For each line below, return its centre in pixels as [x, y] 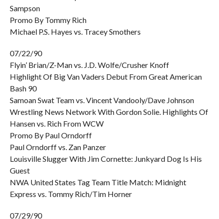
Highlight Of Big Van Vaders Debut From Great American [106, 77]
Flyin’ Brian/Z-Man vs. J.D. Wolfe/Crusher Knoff [89, 65]
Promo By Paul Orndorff [51, 135]
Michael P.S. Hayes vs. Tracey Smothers [75, 32]
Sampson [25, 8]
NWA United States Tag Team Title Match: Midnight [98, 182]
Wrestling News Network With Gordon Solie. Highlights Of [109, 112]
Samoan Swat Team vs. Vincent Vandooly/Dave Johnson [102, 100]
